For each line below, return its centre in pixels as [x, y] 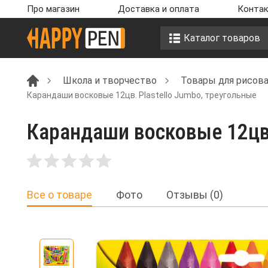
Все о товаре [60, 195]
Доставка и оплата [159, 9]
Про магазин [53, 9]
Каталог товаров [222, 38]
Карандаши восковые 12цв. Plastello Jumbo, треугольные [142, 95]
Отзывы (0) [195, 195]
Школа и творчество [110, 80]
